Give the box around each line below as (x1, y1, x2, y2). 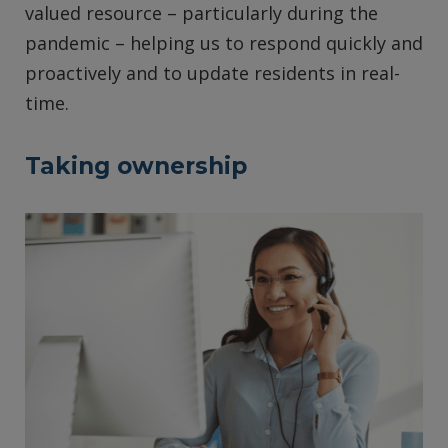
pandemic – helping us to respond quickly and (25, 30, 423, 55)
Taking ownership (25, 151, 247, 180)
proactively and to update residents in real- (25, 60, 400, 85)
